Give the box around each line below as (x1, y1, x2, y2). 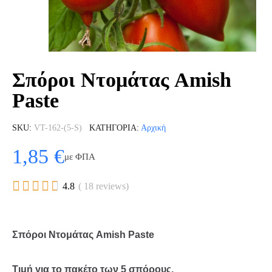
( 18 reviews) (78, 181, 129, 191)
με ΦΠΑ (64, 151, 95, 161)
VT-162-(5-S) (34, 123, 82, 132)
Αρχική (141, 123, 166, 132)
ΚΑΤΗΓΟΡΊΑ (89, 123, 137, 132)
